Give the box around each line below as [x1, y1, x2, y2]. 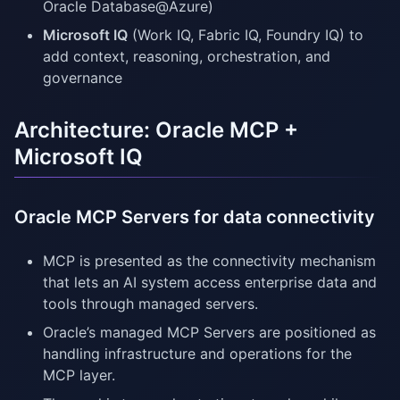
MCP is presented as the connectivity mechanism [43, 252, 376, 271]
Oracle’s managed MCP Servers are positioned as [43, 323, 376, 342]
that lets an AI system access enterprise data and [43, 273, 377, 292]
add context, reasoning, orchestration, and [43, 47, 330, 66]
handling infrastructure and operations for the [43, 345, 352, 363]
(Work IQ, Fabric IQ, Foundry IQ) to [128, 26, 363, 45]
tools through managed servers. [43, 295, 258, 313]
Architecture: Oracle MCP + [14, 117, 298, 144]
